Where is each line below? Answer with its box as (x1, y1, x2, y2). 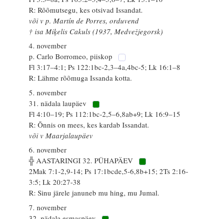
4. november (29, 41, 67, 50)
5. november (29, 87, 67, 97)
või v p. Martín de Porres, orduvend (29, 15, 139, 25)
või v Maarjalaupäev (29, 130, 93, 140)
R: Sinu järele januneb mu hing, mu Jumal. (29, 188, 160, 197)
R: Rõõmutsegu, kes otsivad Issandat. (29, 4, 143, 15)
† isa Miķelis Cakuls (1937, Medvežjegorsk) (29, 26, 163, 36)
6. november (29, 145, 67, 154)
